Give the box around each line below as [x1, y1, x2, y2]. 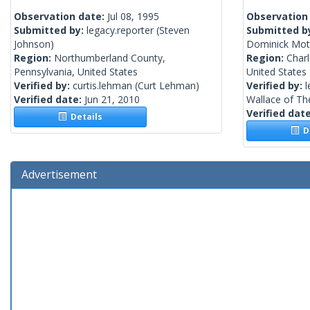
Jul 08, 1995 [107, 10, 159, 24]
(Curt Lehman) [132, 79, 199, 93]
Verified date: [14, 93, 84, 107]
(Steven [154, 24, 190, 37]
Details [66, 111, 103, 123]
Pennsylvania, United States [14, 65, 138, 79]
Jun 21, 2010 [84, 93, 140, 107]
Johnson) [14, 37, 54, 51]
